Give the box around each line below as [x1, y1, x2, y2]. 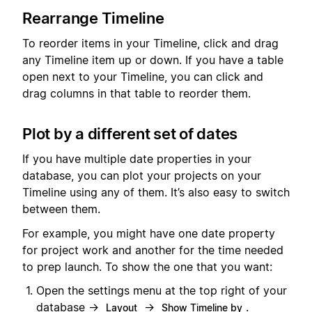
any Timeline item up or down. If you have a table [22, 53, 283, 68]
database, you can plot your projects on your [22, 169, 261, 183]
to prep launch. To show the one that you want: [22, 259, 272, 274]
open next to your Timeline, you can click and [22, 70, 263, 84]
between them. [22, 202, 100, 217]
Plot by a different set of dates [22, 125, 237, 143]
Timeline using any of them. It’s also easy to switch [22, 185, 290, 200]
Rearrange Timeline [22, 8, 164, 27]
